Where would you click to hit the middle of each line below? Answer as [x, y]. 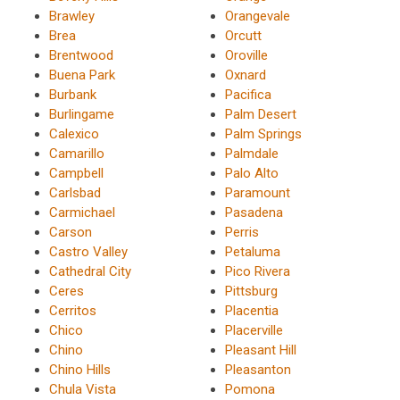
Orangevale [257, 17]
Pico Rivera [257, 272]
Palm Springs [263, 134]
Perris [242, 233]
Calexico [74, 134]
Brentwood [81, 56]
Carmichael [82, 213]
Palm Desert [260, 115]
